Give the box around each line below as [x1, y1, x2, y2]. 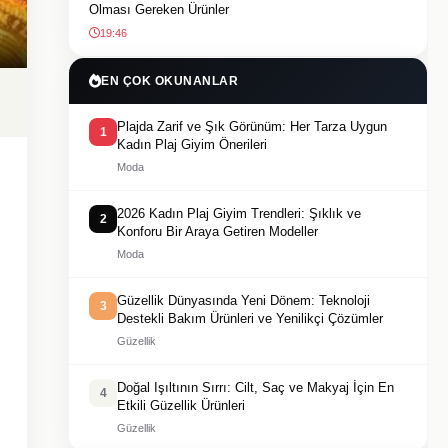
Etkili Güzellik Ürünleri [117, 398, 245, 413]
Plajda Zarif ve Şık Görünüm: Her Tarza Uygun [117, 119, 387, 134]
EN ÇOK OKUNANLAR [101, 74, 238, 88]
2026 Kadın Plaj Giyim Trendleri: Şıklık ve [117, 206, 361, 221]
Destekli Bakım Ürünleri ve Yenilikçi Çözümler [117, 311, 383, 326]
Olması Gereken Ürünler [89, 2, 229, 17]
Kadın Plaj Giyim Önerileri [117, 137, 267, 152]
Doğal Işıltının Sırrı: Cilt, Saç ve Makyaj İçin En [117, 380, 394, 395]
